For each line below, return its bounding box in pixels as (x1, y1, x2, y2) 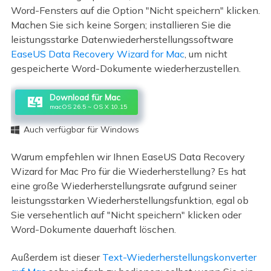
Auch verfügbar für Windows (21, 123, 139, 135)
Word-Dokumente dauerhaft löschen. (10, 223, 176, 235)
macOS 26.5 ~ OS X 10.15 (49, 102, 127, 111)
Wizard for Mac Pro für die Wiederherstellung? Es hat (10, 165, 246, 177)
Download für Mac (49, 92, 120, 103)
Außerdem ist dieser (10, 251, 102, 264)
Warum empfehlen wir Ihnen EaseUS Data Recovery (10, 150, 245, 163)
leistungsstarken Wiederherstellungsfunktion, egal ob (10, 194, 249, 206)
